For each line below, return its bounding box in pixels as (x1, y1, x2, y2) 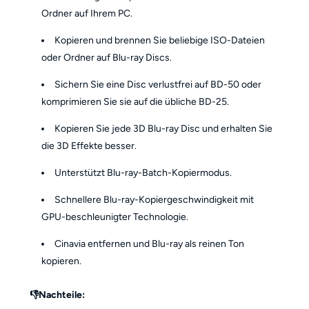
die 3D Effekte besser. (41, 139, 137, 152)
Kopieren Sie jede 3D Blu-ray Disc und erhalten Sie (54, 122, 273, 134)
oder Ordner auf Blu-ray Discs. (41, 51, 172, 63)
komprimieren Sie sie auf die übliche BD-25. (41, 95, 230, 108)
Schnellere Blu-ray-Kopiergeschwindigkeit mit (54, 193, 255, 206)
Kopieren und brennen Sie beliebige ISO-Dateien (54, 34, 266, 46)
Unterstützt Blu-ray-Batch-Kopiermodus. (54, 166, 232, 179)
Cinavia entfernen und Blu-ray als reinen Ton (54, 237, 245, 250)
